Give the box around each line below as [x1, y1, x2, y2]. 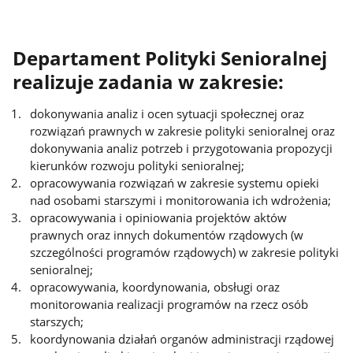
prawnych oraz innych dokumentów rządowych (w [30, 227, 304, 243]
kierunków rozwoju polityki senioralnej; [30, 158, 245, 174]
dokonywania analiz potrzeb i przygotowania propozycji [30, 140, 333, 157]
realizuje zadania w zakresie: [13, 69, 284, 95]
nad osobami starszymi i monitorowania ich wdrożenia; [30, 192, 332, 209]
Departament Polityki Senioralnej [13, 46, 328, 72]
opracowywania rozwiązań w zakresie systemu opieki [30, 175, 320, 191]
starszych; [30, 314, 84, 330]
